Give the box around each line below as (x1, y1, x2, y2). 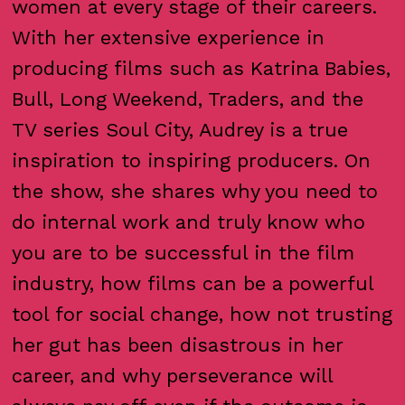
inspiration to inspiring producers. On (12, 148, 372, 172)
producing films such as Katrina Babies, (12, 56, 391, 80)
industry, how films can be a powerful (12, 271, 374, 295)
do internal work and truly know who (12, 210, 366, 233)
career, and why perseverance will (12, 363, 334, 387)
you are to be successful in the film (12, 240, 355, 264)
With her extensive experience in (12, 25, 325, 49)
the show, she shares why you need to (12, 179, 379, 202)
